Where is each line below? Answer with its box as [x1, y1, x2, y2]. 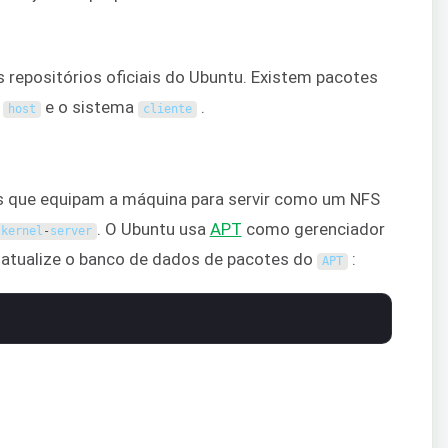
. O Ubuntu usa [96, 219, 210, 240]
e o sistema [40, 97, 138, 118]
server [49, 224, 92, 239]
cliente [142, 102, 192, 117]
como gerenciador [241, 219, 385, 240]
